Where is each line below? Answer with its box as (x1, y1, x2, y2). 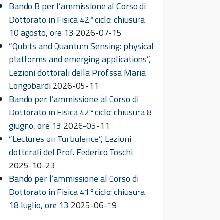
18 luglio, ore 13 (9, 198, 69, 212)
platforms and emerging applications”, (9, 52, 151, 66)
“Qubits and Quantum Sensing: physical (9, 39, 154, 53)
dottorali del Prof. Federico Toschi (9, 145, 133, 159)
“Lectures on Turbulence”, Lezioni (9, 132, 131, 145)
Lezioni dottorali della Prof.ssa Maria (9, 65, 146, 79)
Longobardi (9, 79, 51, 92)
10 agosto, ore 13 (9, 26, 74, 39)
